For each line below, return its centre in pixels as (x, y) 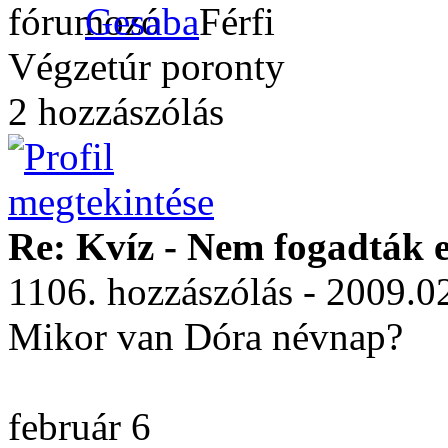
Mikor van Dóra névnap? (205, 336)
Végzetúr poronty (146, 66)
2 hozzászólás (116, 111)
